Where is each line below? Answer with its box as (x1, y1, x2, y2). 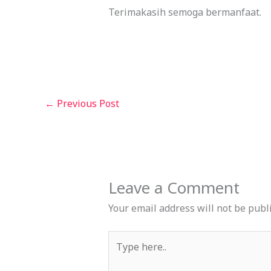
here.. (107, 247, 132, 261)
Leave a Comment (108, 176, 240, 198)
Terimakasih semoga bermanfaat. (108, 5, 261, 19)
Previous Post (54, 96, 119, 110)
